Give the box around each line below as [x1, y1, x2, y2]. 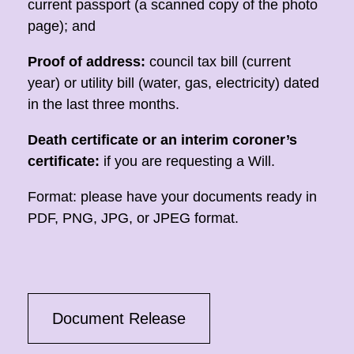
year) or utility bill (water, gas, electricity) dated [28, 75, 319, 91]
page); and [28, 18, 96, 34]
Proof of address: [28, 54, 145, 70]
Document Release [52, 310, 186, 327]
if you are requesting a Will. [100, 153, 275, 169]
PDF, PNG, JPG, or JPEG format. [28, 210, 239, 226]
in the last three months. [28, 96, 179, 112]
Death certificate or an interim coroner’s [28, 132, 297, 148]
